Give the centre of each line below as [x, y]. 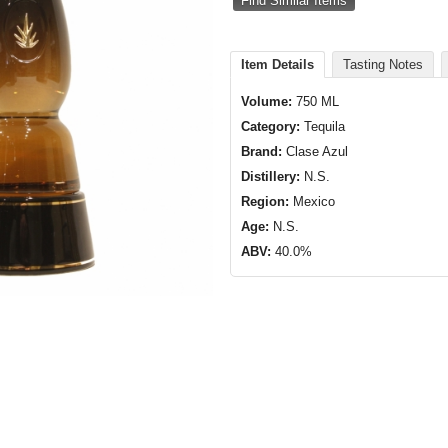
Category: [271, 126]
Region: [265, 201]
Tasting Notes [383, 64]
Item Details [278, 64]
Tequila [323, 126]
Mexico [312, 201]
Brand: [262, 151]
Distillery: [271, 176]
